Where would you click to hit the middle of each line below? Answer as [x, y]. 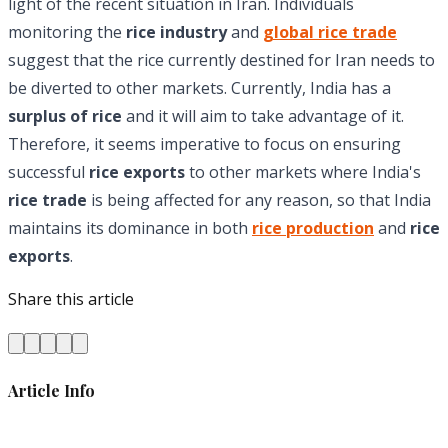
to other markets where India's [303, 172]
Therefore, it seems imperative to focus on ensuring [204, 144]
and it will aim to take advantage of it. [265, 116]
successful [48, 172]
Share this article [71, 299]
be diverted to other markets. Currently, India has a [199, 88]
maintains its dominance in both [130, 228]
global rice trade [330, 32]
